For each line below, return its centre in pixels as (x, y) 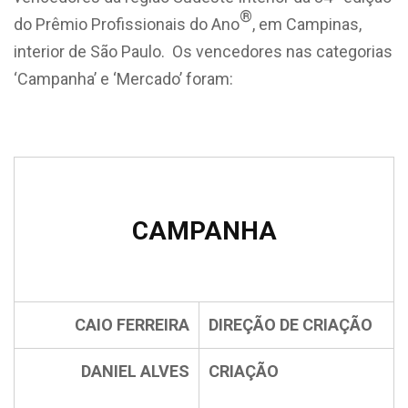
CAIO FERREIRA (132, 325)
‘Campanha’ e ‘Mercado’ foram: (123, 79)
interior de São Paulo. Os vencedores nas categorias (203, 51)
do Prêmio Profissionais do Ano (127, 24)
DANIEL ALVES (135, 371)
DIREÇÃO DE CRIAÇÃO (291, 325)
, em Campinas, (307, 24)
